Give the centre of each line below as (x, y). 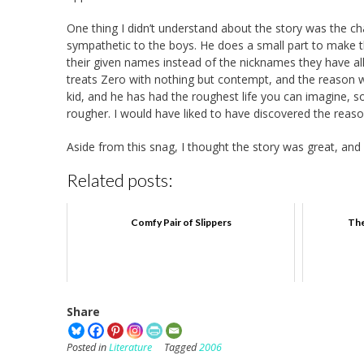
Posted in (88, 348)
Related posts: (119, 180)
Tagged (182, 348)
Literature (130, 348)
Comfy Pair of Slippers (181, 223)
